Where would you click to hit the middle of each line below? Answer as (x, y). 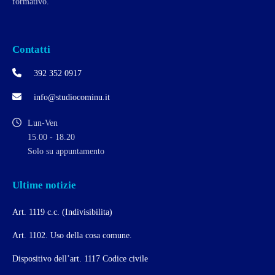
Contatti (31, 50)
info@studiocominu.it (71, 98)
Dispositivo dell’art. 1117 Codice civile (80, 259)
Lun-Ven (43, 123)
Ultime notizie (44, 185)
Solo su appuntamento (66, 152)
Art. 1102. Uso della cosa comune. (72, 236)
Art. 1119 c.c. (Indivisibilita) (62, 212)
